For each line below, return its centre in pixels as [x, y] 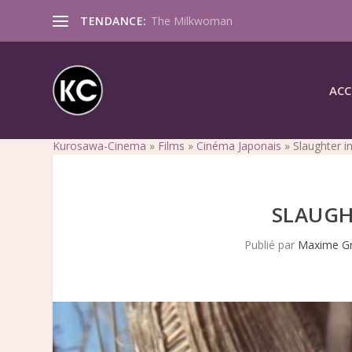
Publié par [271, 244]
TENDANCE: [114, 20]
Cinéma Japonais [239, 145]
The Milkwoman [191, 20]
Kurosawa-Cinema [100, 145]
